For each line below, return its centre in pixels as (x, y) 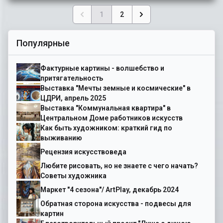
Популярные (43, 43)
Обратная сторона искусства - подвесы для (116, 204)
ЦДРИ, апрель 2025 (73, 98)
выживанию (61, 138)
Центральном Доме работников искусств (111, 118)
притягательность (72, 78)
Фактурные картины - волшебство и (102, 68)
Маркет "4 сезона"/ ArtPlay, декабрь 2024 (110, 190)
